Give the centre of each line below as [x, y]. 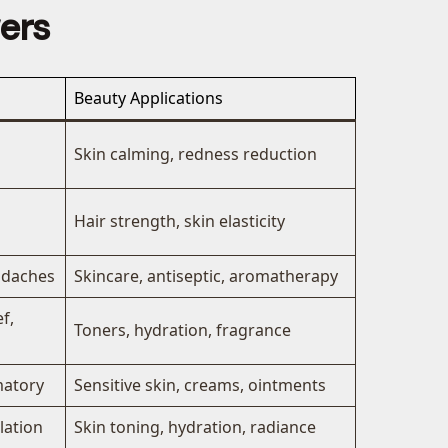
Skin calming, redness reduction [195, 154]
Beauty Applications [148, 98]
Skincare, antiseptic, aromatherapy [206, 276]
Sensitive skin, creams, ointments [200, 385]
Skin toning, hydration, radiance [195, 427]
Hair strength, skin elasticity [179, 221]
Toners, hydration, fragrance [182, 330]
